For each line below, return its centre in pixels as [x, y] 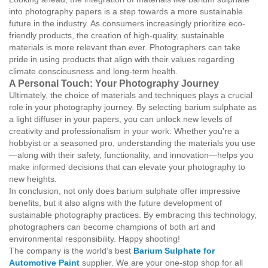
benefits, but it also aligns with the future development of [115, 203]
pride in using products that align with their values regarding [122, 59]
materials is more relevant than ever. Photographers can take [125, 47]
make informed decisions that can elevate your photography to [127, 167]
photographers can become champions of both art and [112, 227]
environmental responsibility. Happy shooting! [95, 239]
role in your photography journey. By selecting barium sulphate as [133, 107]
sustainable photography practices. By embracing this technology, [133, 215]
